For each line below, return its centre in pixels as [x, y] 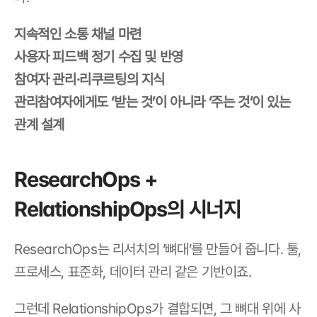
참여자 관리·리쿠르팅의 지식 [91, 79]
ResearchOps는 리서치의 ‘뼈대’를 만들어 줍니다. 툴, [158, 249]
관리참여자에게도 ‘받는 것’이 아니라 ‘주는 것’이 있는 [152, 102]
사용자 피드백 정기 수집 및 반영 [99, 57]
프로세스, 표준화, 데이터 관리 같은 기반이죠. [133, 272]
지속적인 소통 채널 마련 [78, 34]
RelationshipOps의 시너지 [128, 209]
